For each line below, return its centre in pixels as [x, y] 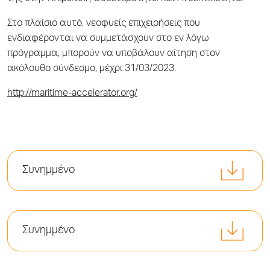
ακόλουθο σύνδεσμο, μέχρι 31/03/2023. [92, 70]
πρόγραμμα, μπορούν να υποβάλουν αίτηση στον [114, 55]
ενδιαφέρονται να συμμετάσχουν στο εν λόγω [108, 39]
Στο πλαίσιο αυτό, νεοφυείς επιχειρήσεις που [104, 24]
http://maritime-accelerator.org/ [72, 94]
